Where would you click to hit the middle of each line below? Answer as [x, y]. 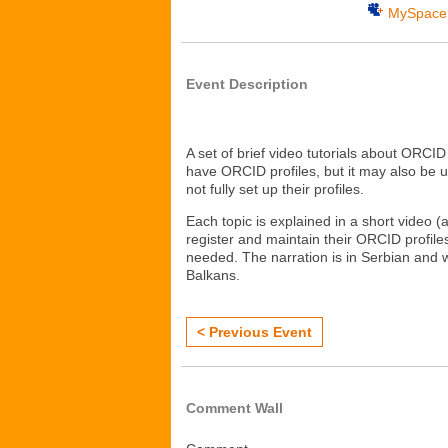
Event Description [247, 84]
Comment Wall [234, 408]
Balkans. [213, 275]
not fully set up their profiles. [275, 189]
